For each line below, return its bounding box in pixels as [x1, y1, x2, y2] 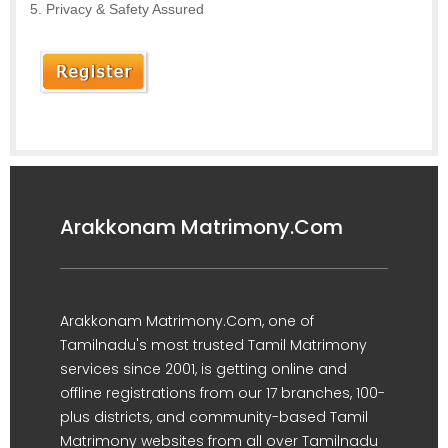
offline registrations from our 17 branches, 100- [60, 383, 385, 404]
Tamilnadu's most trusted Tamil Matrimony [60, 335, 367, 356]
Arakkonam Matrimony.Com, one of [60, 311, 314, 332]
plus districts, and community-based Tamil [60, 407, 368, 428]
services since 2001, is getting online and [60, 359, 347, 380]
